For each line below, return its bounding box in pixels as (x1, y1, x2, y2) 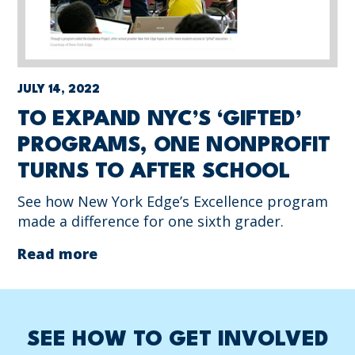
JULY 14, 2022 (17, 83, 101, 96)
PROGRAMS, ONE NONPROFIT (17, 135, 330, 156)
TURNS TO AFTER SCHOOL (17, 161, 291, 182)
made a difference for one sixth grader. (17, 211, 284, 231)
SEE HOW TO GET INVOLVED (26, 329, 329, 350)
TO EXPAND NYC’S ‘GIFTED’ (17, 109, 302, 130)
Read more (17, 243, 98, 263)
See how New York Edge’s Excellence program (17, 191, 329, 211)
